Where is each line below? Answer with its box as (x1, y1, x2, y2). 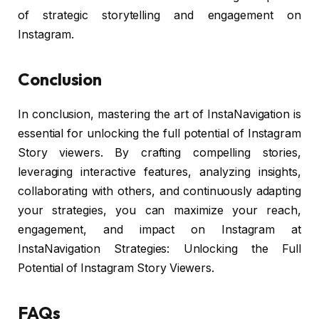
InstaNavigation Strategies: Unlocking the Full (18, 242, 301, 256)
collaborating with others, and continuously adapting (18, 184, 301, 199)
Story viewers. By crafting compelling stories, (18, 146, 301, 160)
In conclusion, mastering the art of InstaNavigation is (18, 108, 301, 122)
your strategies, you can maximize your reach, (18, 204, 301, 218)
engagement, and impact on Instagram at (18, 223, 301, 237)
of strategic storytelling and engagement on (18, 8, 301, 22)
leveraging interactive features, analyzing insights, (18, 165, 301, 179)
